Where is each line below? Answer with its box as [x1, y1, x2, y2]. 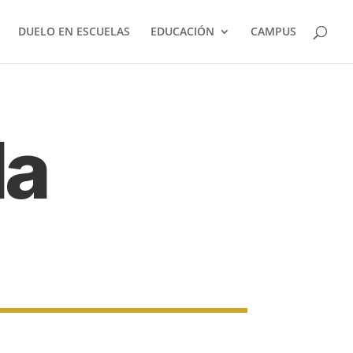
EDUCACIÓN [150, 24, 214, 39]
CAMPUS [251, 24, 296, 39]
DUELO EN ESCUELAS [18, 24, 130, 39]
